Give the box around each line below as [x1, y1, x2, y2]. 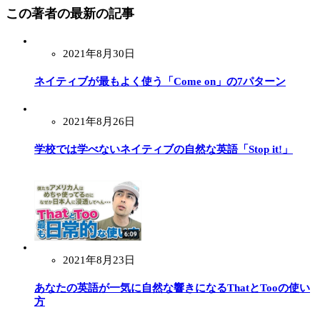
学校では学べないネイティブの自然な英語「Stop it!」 [34, 143, 293, 155]
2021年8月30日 [63, 47, 135, 59]
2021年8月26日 [63, 115, 135, 127]
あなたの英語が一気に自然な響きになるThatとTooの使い [34, 281, 310, 294]
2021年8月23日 [63, 254, 135, 266]
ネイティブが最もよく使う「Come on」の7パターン [34, 75, 286, 87]
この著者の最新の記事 [6, 6, 134, 21]
